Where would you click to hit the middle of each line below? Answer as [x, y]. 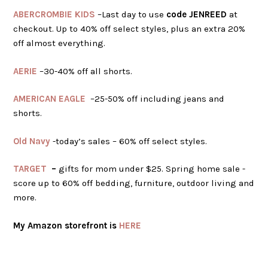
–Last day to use [131, 15]
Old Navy [32, 141]
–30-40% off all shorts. [85, 71]
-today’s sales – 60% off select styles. [129, 141]
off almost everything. [60, 43]
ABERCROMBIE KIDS [54, 15]
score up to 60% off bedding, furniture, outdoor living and [134, 183]
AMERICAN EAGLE [50, 99]
